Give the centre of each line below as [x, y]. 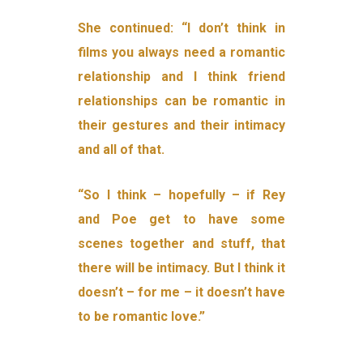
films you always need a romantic [181, 53]
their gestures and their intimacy [181, 126]
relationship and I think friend [181, 77]
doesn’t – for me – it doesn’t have [181, 293]
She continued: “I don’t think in [181, 28]
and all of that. [122, 150]
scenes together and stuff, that [181, 244]
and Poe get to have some [181, 220]
